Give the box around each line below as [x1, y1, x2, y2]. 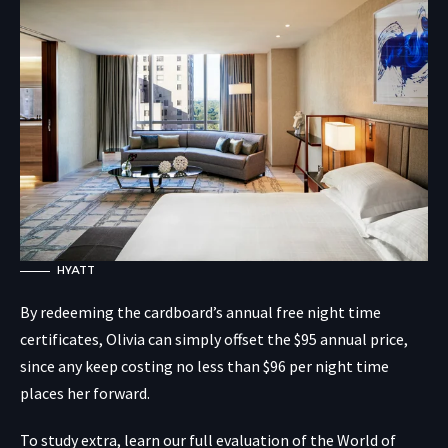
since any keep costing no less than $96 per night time [20, 356, 389, 377]
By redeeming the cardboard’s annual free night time [20, 302, 381, 323]
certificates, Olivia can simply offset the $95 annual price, [20, 329, 408, 350]
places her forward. [20, 383, 150, 404]
